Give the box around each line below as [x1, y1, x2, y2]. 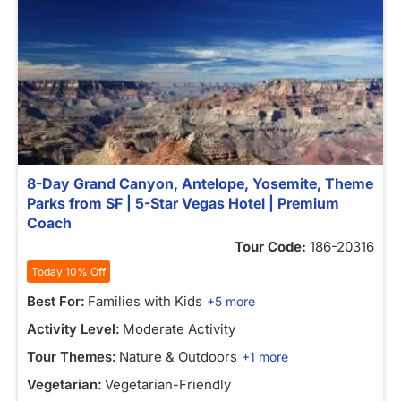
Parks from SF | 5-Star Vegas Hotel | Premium [27, 194, 339, 212]
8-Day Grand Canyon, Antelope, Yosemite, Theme [27, 175, 373, 192]
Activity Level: [27, 320, 120, 337]
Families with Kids [88, 293, 202, 310]
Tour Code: [235, 238, 310, 255]
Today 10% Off [31, 265, 106, 278]
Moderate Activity [123, 320, 235, 337]
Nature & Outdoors [119, 348, 237, 365]
